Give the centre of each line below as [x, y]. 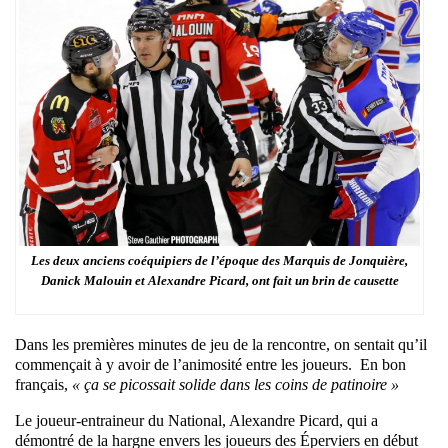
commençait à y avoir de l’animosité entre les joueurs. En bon [210, 364]
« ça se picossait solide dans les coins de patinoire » [235, 384]
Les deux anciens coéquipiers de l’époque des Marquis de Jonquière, [220, 260]
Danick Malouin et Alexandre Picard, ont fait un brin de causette [219, 280]
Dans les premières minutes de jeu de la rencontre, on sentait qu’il [221, 344]
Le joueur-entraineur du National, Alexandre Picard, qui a [196, 420]
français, [43, 384]
